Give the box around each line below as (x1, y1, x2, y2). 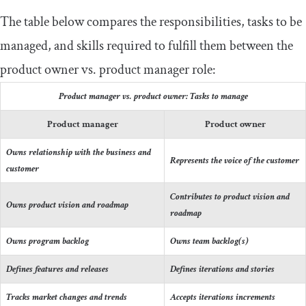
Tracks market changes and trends (6, 290, 127, 303)
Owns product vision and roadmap (6, 198, 128, 211)
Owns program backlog (6, 234, 89, 247)
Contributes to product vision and (170, 190, 290, 203)
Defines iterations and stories (170, 262, 275, 275)
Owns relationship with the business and (6, 145, 151, 158)
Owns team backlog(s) (170, 234, 249, 247)
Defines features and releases (6, 262, 109, 275)
